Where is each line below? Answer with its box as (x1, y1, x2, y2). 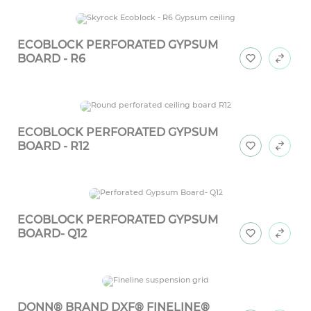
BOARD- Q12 (17, 227, 87, 241)
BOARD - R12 (17, 140, 89, 153)
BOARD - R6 (17, 52, 85, 66)
